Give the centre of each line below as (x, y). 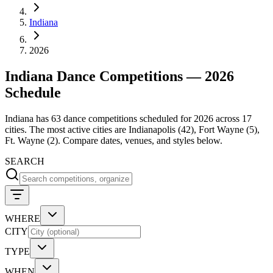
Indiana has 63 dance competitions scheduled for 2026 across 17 (128, 118)
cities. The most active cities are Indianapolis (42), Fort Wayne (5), (132, 129)
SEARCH (25, 161)
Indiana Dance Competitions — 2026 (119, 76)
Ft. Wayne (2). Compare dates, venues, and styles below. (114, 140)
